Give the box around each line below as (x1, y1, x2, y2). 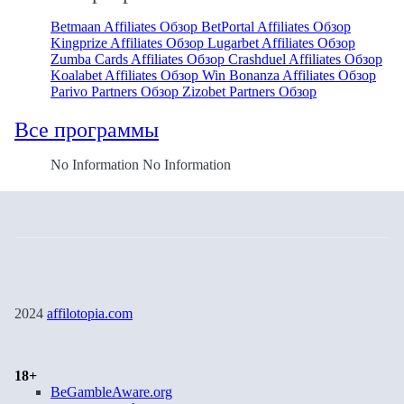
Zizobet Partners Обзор (182, 84, 317, 100)
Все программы (14, 118, 159, 142)
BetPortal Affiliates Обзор (201, 19, 351, 35)
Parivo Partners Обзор (50, 84, 182, 100)
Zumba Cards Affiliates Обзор (50, 51, 228, 68)
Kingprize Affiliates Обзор (50, 35, 207, 51)
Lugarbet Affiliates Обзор (207, 35, 355, 51)
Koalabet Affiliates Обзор (50, 68, 202, 84)
